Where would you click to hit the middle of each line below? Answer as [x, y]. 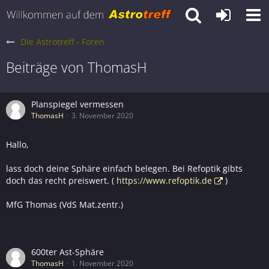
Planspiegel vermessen [77, 104]
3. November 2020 [102, 116]
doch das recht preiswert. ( [61, 180]
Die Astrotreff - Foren [62, 42]
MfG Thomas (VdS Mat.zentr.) [65, 204]
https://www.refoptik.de [164, 180]
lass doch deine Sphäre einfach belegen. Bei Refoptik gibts [124, 168]
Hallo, [17, 144]
